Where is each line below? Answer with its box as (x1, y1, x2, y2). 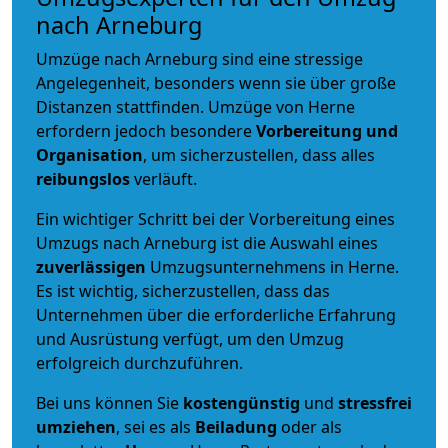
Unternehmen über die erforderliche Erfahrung (36, 303, 396, 326)
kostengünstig (183, 391, 300, 414)
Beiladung (195, 415, 277, 438)
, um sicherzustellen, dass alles (143, 143, 375, 166)
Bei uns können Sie (36, 391, 183, 414)
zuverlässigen (36, 255, 150, 278)
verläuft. (130, 167, 197, 190)
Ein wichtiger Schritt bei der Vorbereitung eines (36, 207, 395, 230)
